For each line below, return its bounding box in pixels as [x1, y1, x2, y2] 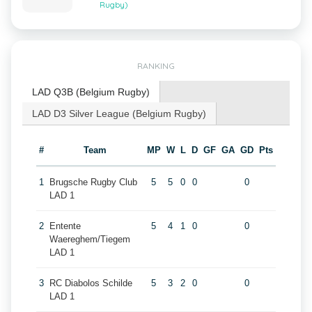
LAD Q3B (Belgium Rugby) [32, 86, 150, 97]
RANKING [137, 61, 175, 71]
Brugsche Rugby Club [49, 177, 137, 187]
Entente [49, 221, 81, 231]
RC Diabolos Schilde [49, 278, 132, 288]
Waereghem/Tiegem [49, 234, 130, 244]
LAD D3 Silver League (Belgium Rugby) [32, 108, 206, 119]
